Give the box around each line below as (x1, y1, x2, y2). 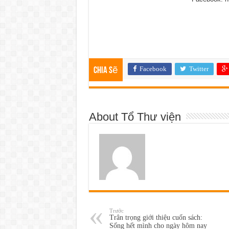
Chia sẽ (93, 65, 118, 76)
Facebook (139, 64, 167, 73)
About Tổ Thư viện (88, 110, 181, 123)
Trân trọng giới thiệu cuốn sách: (109, 213, 202, 221)
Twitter (189, 64, 209, 73)
